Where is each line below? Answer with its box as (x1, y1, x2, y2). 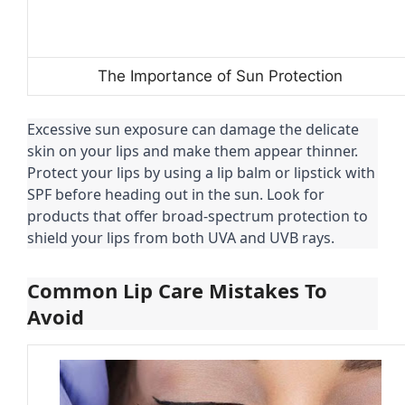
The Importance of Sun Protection (98, 66, 343, 85)
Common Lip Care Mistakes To (27, 277, 327, 305)
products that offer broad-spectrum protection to (27, 206, 368, 227)
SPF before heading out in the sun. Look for (27, 184, 325, 205)
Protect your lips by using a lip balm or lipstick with (27, 163, 375, 184)
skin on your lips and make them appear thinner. (27, 141, 358, 162)
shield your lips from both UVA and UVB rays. (27, 228, 334, 249)
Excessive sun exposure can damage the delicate (27, 119, 359, 140)
